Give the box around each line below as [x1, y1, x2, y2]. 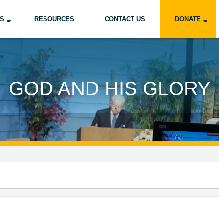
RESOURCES [34, 15, 75, 22]
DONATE [175, 15, 201, 22]
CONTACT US [104, 15, 145, 22]
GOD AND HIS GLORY [8, 78, 211, 99]
